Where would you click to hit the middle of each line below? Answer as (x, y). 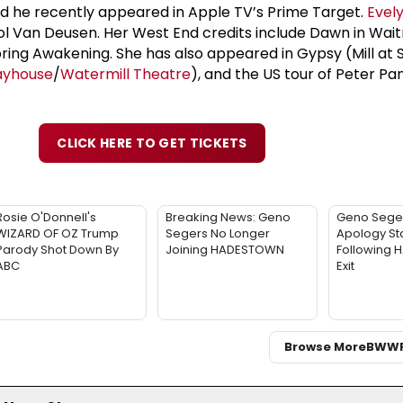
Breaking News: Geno (228, 217)
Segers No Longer (218, 233)
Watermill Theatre (125, 74)
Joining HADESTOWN (225, 249)
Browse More (325, 347)
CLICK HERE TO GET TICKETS (152, 143)
